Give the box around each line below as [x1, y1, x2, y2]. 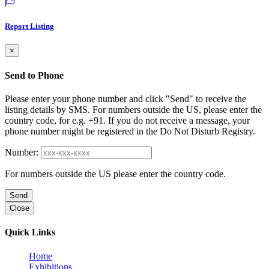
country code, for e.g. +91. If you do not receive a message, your [5, 115, 250, 125]
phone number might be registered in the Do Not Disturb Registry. [5, 125, 255, 136]
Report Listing [5, 22, 54, 31]
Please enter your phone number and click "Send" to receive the [5, 93, 246, 104]
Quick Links [5, 227, 55, 238]
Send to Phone [5, 70, 64, 80]
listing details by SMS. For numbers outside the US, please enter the [5, 104, 262, 115]
